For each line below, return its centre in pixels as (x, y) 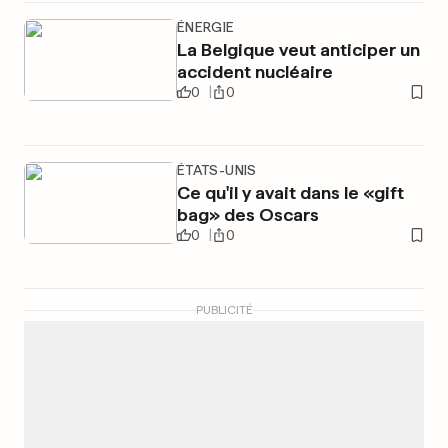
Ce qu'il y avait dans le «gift (290, 192)
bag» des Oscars (247, 214)
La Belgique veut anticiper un (298, 49)
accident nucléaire (254, 71)
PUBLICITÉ (224, 310)
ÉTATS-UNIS (216, 170)
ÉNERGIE (205, 27)
